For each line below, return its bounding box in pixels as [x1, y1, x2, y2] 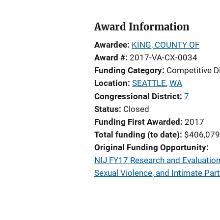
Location [94, 78, 128, 88]
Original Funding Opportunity [94, 142, 206, 152]
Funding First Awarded [94, 117, 180, 127]
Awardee [94, 40, 127, 50]
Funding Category [94, 65, 162, 75]
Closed [123, 104, 149, 114]
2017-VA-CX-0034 [130, 53, 197, 62]
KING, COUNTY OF [132, 40, 199, 50]
